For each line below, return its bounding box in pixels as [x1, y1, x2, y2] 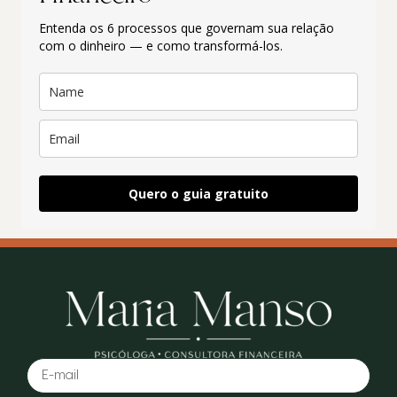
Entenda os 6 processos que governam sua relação [39, 19, 334, 36]
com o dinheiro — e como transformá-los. [39, 36, 283, 54]
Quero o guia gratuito [128, 184, 269, 202]
